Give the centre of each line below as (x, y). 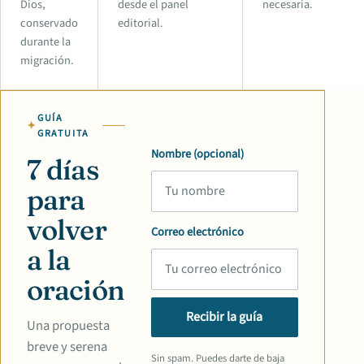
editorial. (141, 23)
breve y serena (67, 347)
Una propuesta (68, 325)
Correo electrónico (197, 232)
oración (76, 289)
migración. (47, 60)
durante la (45, 41)
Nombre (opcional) (197, 154)
